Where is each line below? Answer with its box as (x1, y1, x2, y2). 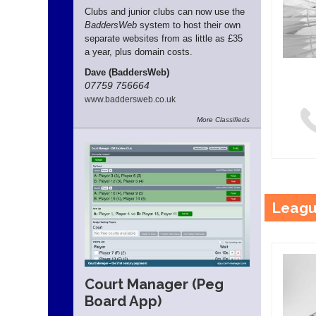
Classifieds (214, 116, 250, 124)
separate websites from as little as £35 (84, 33, 243, 44)
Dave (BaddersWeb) (84, 67, 169, 78)
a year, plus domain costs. (84, 47, 193, 58)
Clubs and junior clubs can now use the (84, 6, 245, 18)
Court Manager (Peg (84, 275, 224, 293)
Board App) (84, 292, 162, 310)
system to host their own (136, 20, 241, 31)
